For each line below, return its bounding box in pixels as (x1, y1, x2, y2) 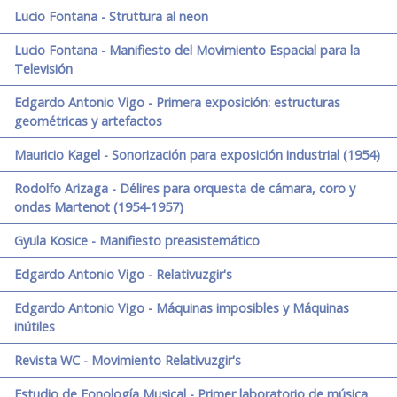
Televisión (14, 60, 73, 78)
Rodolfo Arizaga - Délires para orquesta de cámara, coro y (14, 180, 355, 198)
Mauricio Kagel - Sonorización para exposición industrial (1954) (14, 146, 380, 164)
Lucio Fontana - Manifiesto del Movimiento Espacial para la (14, 42, 360, 59)
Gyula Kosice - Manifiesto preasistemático (14, 232, 260, 250)
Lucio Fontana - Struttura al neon (14, 8, 208, 26)
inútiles (14, 318, 55, 336)
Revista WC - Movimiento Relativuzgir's (14, 352, 241, 370)
